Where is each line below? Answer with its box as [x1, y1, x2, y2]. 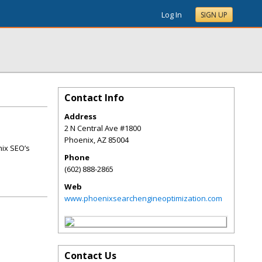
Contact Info [64, 91, 124, 104]
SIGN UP [201, 10, 227, 20]
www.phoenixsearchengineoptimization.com [64, 193, 222, 204]
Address [64, 111, 96, 122]
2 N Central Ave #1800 [64, 123, 141, 133]
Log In [161, 9, 182, 20]
